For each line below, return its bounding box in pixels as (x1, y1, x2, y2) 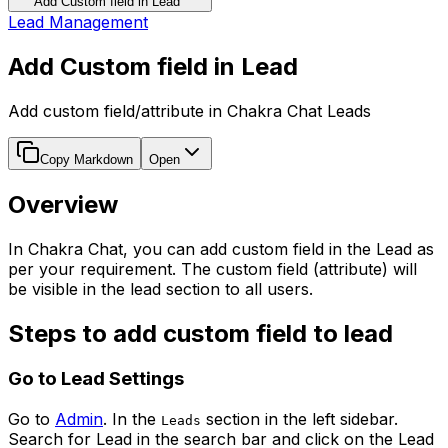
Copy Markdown (40, 151, 133, 167)
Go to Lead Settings (8, 367, 184, 391)
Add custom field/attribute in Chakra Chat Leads (8, 100, 371, 121)
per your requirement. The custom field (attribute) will (8, 258, 417, 279)
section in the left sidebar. (201, 409, 398, 430)
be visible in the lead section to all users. (8, 278, 313, 299)
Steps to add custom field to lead (8, 318, 393, 348)
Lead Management (8, 11, 148, 32)
